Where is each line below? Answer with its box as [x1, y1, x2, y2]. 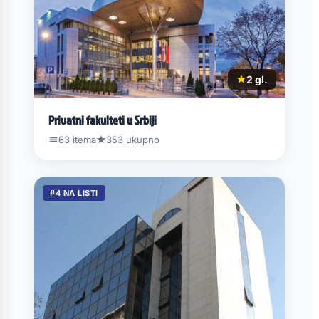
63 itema [58, 133, 96, 145]
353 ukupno [106, 133, 159, 145]
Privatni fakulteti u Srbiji [48, 111, 157, 128]
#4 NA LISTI [50, 187, 98, 198]
